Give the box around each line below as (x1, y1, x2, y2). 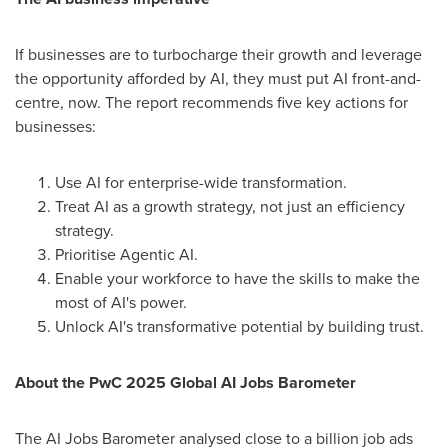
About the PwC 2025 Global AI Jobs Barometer (15, 371, 356, 394)
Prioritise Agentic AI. (55, 243, 198, 266)
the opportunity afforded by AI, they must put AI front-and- (15, 67, 421, 90)
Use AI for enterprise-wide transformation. (55, 171, 347, 194)
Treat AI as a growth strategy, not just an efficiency (55, 195, 405, 218)
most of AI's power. (55, 291, 187, 314)
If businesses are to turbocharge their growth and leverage (15, 43, 422, 66)
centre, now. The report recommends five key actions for (15, 91, 408, 114)
